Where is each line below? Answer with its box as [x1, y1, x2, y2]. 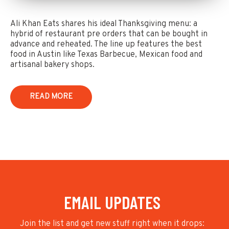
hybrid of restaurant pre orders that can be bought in [10, 29, 208, 39]
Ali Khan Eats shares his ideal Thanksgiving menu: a [10, 18, 197, 29]
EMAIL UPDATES [63, 191, 161, 213]
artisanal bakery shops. [10, 59, 95, 70]
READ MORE [30, 91, 73, 102]
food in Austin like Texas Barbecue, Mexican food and [10, 49, 202, 60]
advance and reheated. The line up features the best [10, 39, 202, 50]
